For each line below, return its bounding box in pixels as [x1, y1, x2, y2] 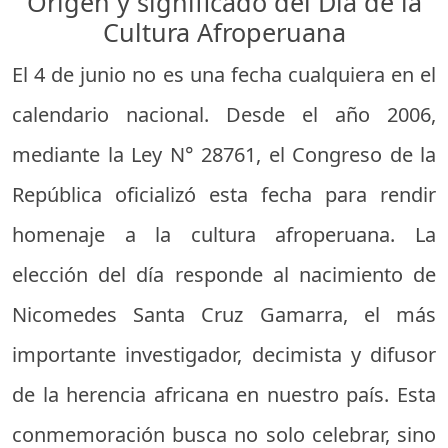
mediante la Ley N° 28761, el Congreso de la [12, 140, 436, 168]
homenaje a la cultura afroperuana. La [12, 220, 436, 248]
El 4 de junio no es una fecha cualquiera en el [12, 60, 436, 88]
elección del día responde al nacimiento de [12, 260, 436, 288]
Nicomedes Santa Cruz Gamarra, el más [12, 300, 436, 328]
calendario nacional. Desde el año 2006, [12, 100, 436, 128]
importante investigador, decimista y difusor [12, 340, 436, 368]
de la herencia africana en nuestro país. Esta [12, 380, 436, 408]
